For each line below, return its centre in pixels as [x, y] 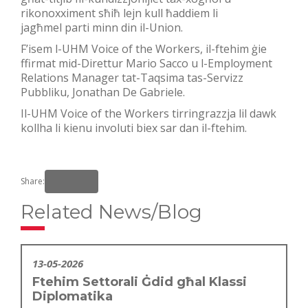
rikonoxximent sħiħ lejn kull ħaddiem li [119, 13]
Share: [33, 181]
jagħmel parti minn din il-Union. [102, 27]
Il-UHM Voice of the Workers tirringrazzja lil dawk [148, 113]
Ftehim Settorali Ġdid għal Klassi [140, 282]
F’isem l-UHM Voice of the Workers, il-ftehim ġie [144, 48]
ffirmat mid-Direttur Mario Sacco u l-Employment [146, 63]
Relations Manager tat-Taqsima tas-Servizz [132, 77]
